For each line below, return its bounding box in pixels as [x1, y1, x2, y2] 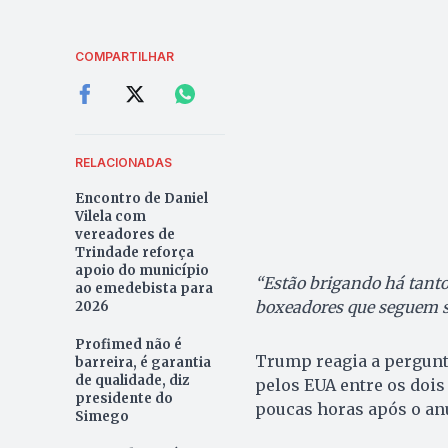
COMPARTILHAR [74, 49, 174, 65]
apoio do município [74, 262, 209, 280]
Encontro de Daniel [74, 190, 208, 208]
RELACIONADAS [74, 155, 172, 171]
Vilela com [74, 208, 146, 226]
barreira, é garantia [74, 354, 211, 372]
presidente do [74, 390, 173, 408]
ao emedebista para [74, 280, 213, 298]
